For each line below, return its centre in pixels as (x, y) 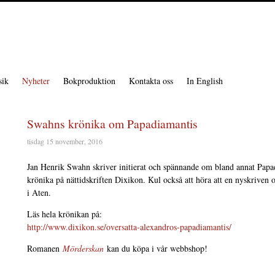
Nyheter (36, 81)
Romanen (45, 248)
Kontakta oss (151, 81)
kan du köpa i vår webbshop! (157, 248)
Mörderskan (83, 248)
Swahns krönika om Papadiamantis (112, 124)
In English (205, 81)
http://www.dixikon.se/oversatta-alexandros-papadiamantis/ (129, 227)
